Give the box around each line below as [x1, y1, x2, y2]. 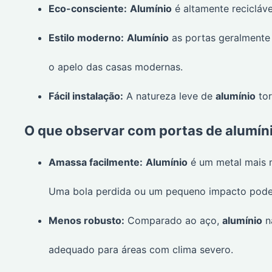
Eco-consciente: [49, 2, 127, 15]
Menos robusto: [49, 214, 124, 227]
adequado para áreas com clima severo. [49, 243, 233, 256]
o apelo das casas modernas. [49, 61, 183, 73]
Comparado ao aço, [124, 214, 222, 227]
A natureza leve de [123, 90, 216, 103]
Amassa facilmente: [49, 156, 143, 169]
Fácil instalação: [49, 90, 123, 103]
